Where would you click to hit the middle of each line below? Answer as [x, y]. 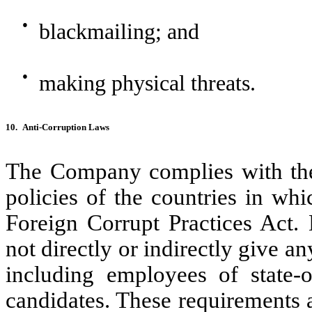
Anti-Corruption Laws [66, 127]
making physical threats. [147, 83]
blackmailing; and [119, 31]
